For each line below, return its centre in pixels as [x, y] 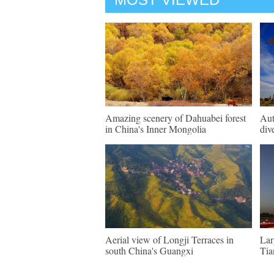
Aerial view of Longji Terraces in [169, 239]
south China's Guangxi [149, 250]
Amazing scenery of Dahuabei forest [176, 118]
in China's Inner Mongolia [156, 129]
